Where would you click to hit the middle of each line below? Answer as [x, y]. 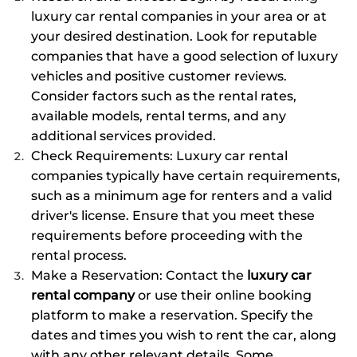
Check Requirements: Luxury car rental [160, 155]
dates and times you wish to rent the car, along [184, 335]
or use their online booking [224, 295]
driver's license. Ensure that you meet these [173, 215]
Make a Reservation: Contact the [139, 275]
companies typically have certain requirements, [186, 175]
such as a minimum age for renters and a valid [182, 195]
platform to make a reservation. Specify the [173, 315]
